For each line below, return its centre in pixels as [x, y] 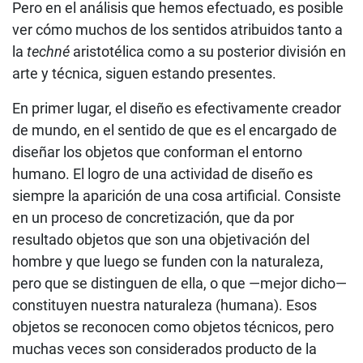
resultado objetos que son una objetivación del [161, 239]
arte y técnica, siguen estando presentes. [144, 73]
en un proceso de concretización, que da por [153, 217]
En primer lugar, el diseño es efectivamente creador [177, 108]
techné [48, 51]
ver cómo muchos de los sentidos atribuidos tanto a [177, 29]
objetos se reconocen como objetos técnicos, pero [173, 327]
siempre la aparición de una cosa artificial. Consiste [177, 195]
